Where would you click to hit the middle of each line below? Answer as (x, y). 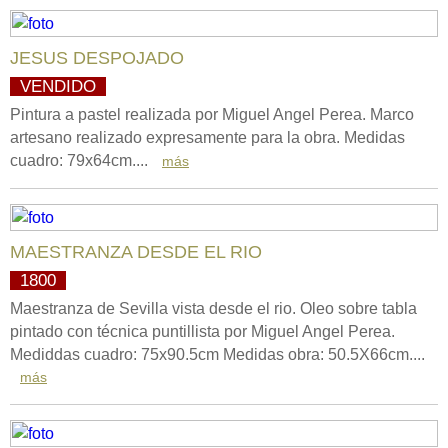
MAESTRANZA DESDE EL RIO (136, 252)
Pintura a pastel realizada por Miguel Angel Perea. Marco (212, 114)
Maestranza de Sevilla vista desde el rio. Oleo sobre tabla (213, 308)
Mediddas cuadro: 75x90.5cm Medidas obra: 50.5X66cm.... (217, 354)
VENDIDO (58, 86)
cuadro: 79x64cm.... (81, 160)
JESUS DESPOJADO (97, 58)
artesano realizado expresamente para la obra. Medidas (207, 137)
